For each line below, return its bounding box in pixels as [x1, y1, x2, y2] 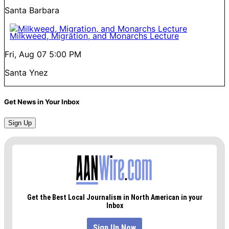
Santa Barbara [5, 5, 59, 15]
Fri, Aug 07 [5, 49, 47, 59]
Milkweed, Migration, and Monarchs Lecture [10, 30, 179, 41]
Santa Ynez [5, 67, 48, 78]
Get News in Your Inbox [4, 97, 80, 106]
